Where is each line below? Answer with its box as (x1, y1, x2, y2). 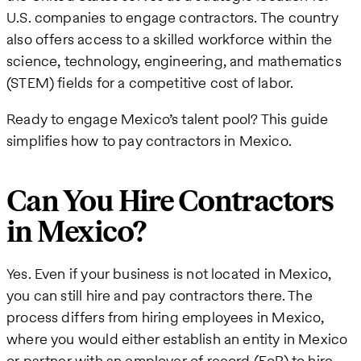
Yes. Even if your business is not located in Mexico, (6, 263, 332, 284)
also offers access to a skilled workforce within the (6, 29, 333, 50)
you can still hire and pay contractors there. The (6, 285, 313, 306)
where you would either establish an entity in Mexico (6, 329, 348, 350)
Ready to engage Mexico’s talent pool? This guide (6, 109, 329, 130)
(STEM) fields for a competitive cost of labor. (6, 73, 294, 93)
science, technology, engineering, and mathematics (6, 51, 342, 72)
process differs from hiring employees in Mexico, (6, 307, 325, 328)
